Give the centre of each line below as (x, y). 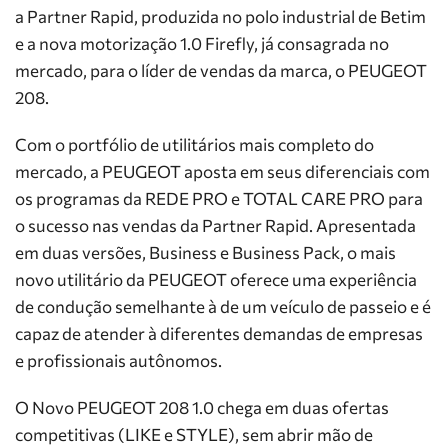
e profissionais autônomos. (118, 360)
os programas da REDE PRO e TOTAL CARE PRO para (219, 198)
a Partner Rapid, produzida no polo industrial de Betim (220, 16)
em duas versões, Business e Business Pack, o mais (205, 252)
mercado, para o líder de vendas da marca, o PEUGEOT (221, 70)
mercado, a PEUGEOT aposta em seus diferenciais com (222, 171)
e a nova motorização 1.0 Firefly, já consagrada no (202, 43)
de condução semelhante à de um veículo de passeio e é (223, 306)
